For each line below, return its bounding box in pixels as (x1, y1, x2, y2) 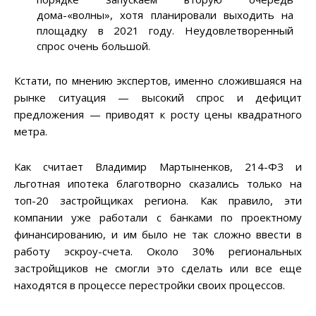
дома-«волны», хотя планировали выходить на (37, 8, 293, 23)
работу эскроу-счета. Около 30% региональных (14, 244, 302, 259)
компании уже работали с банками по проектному (14, 210, 302, 225)
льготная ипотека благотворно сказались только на (14, 176, 302, 191)
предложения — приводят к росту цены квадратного (14, 107, 302, 122)
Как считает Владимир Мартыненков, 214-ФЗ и (14, 159, 302, 174)
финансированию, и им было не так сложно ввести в (14, 227, 302, 242)
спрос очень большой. (37, 39, 151, 54)
